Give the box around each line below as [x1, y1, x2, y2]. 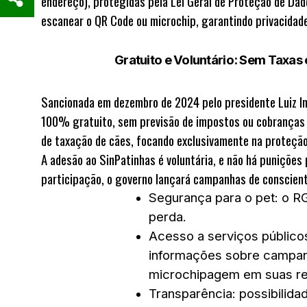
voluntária [167, 150, 213, 169]
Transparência [149, 286, 232, 302]
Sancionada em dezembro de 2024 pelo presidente [41, 93, 278, 111]
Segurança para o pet [149, 190, 275, 206]
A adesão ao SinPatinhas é [41, 150, 167, 169]
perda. [149, 209, 186, 225]
